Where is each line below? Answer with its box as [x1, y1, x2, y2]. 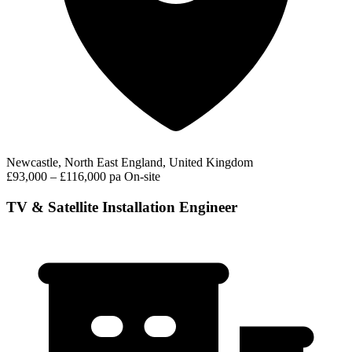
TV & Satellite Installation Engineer [6, 199, 237, 215]
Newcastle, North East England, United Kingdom [6, 156, 253, 170]
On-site [124, 170, 160, 184]
